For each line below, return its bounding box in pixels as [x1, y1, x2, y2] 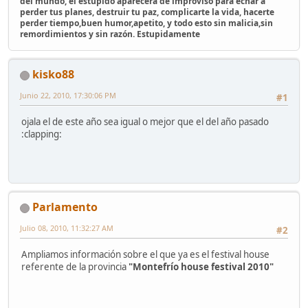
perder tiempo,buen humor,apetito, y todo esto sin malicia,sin [20, 17, 273, 30]
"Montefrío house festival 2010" [129, 260, 274, 273]
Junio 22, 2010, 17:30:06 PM [20, 90, 116, 101]
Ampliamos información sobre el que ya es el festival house [21, 247, 269, 261]
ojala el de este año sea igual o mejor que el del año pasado [21, 115, 269, 128]
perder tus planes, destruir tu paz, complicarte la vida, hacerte [20, 6, 274, 19]
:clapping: [21, 127, 62, 140]
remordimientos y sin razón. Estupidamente [20, 28, 200, 41]
